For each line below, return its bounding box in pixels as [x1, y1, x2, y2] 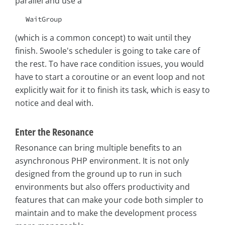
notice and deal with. [15, 97, 93, 109]
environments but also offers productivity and [15, 181, 190, 193]
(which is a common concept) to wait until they [15, 32, 191, 44]
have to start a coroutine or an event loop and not [15, 71, 205, 83]
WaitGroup [26, 15, 62, 24]
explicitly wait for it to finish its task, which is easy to [15, 84, 210, 96]
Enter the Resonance [15, 125, 93, 139]
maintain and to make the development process [15, 207, 197, 219]
